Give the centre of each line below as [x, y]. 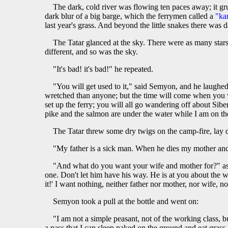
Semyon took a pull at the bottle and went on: [126, 202]
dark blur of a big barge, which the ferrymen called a [130, 16]
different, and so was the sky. [91, 52]
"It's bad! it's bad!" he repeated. [103, 69]
